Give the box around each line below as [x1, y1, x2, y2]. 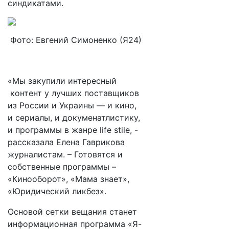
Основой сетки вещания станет [8, 207, 137, 217]
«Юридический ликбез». [8, 186, 106, 196]
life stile [100, 125, 130, 135]
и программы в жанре [8, 125, 100, 135]
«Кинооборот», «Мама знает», [8, 174, 129, 184]
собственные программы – [8, 162, 116, 172]
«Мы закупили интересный [8, 76, 117, 86]
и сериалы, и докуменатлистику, [8, 112, 140, 123]
